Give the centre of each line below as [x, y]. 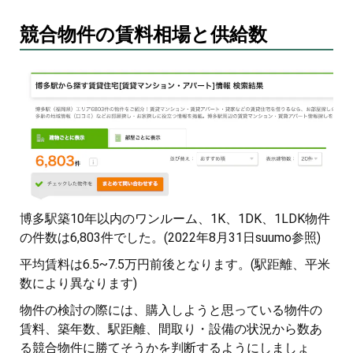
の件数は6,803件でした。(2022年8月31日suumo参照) [170, 237]
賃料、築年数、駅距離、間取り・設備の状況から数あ [171, 329]
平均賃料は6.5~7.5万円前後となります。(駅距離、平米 [175, 264]
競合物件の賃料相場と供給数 [143, 34]
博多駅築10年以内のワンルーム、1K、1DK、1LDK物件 [175, 218]
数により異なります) [78, 283]
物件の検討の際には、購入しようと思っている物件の [171, 310]
